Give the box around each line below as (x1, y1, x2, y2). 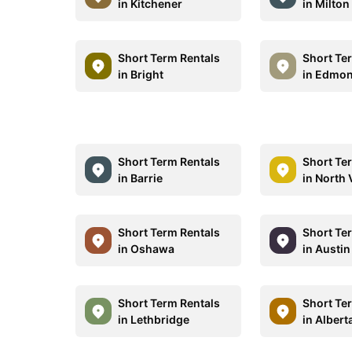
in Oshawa (118, 242, 174, 255)
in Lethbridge (118, 313, 189, 326)
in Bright (118, 68, 163, 81)
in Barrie (118, 171, 163, 185)
